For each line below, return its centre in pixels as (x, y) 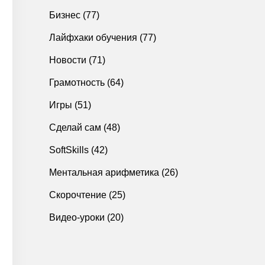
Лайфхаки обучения (93, 38)
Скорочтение (78, 195)
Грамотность (77, 83)
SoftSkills (69, 150)
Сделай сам (75, 127)
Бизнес (65, 15)
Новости (68, 60)
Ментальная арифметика (104, 172)
